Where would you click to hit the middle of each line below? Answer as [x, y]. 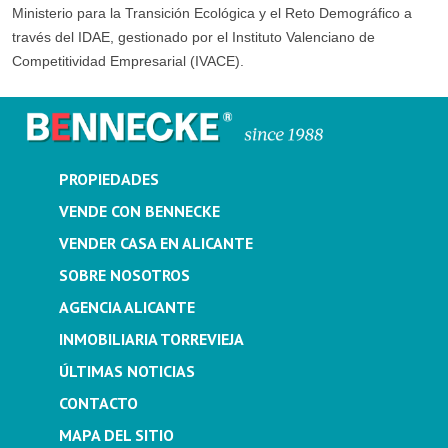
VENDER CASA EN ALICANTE [155, 242]
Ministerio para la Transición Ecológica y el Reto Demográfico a [212, 12]
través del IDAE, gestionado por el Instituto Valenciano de [193, 36]
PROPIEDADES [108, 178]
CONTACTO [98, 402]
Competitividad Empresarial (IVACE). [128, 60]
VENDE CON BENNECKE [139, 210]
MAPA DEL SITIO [116, 434]
